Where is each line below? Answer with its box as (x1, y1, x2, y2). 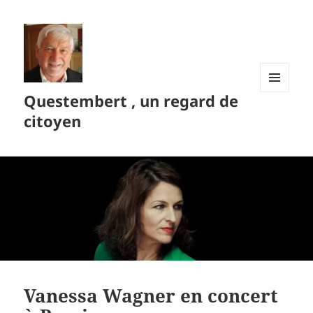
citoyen (24, 110, 82, 132)
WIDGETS (260, 115, 300, 128)
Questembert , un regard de (24, 90, 239, 112)
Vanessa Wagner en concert (24, 283, 279, 309)
